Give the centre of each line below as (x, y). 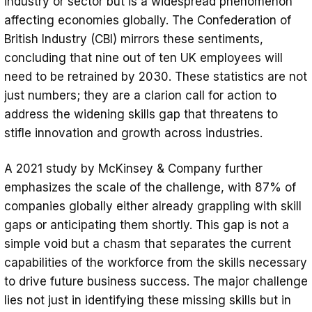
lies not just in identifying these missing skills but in (148, 300)
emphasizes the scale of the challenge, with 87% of (150, 187)
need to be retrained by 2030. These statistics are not (156, 76)
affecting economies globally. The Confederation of (148, 20)
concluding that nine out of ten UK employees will (143, 57)
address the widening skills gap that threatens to (141, 114)
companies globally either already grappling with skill (153, 206)
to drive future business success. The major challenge (156, 281)
